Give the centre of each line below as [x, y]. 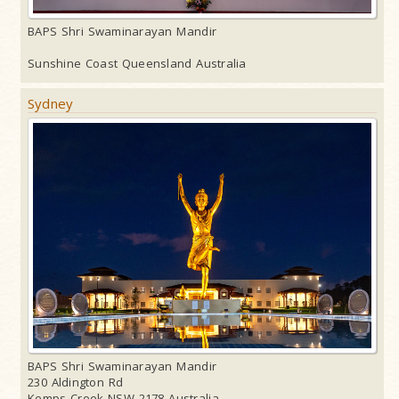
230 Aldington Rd [76, 383]
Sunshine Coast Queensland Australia [137, 63]
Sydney [51, 103]
